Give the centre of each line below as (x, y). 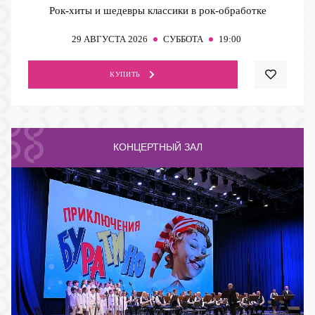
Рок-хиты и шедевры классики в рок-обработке (157, 10)
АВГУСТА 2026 (116, 39)
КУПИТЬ (125, 74)
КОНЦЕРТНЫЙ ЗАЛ (157, 147)
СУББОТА (183, 39)
